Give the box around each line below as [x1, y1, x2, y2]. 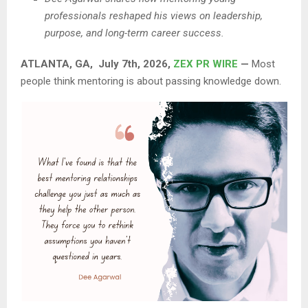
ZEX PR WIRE [173, 57, 238, 70]
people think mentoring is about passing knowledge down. [21, 74, 281, 87]
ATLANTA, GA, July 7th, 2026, [21, 57, 173, 70]
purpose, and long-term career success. [45, 26, 224, 39]
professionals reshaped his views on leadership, [45, 9, 263, 22]
